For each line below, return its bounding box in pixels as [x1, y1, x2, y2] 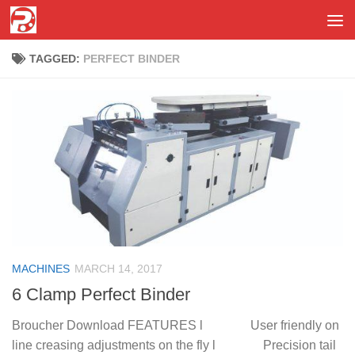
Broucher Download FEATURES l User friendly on [12, 319, 339, 333]
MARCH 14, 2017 [74, 261, 162, 275]
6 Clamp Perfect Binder [12, 284, 190, 305]
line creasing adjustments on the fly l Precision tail [12, 338, 336, 353]
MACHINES [12, 261, 70, 275]
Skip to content [21, 15, 113, 29]
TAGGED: [29, 52, 83, 65]
